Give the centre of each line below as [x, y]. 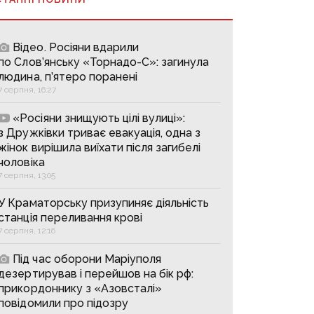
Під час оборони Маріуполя [87, 259]
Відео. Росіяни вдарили [76, 47]
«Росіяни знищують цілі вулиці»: [99, 118]
